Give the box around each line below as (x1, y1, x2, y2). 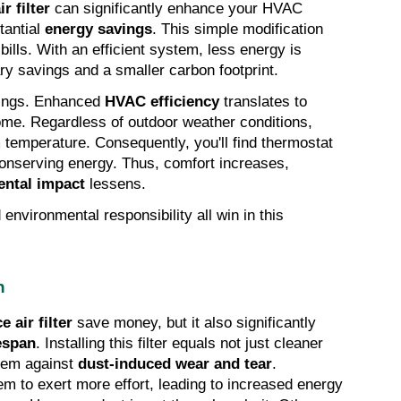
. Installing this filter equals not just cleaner (36, 335, 323, 353)
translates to (219, 93, 307, 111)
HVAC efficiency (105, 93, 219, 111)
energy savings (45, 21, 152, 38)
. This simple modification (152, 21, 323, 38)
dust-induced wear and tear (78, 355, 272, 373)
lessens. (85, 175, 146, 193)
